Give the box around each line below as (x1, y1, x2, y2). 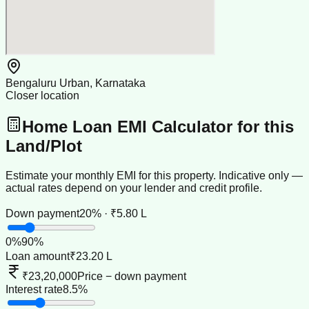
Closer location (6, 90, 79, 102)
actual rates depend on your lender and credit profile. (6, 181, 262, 194)
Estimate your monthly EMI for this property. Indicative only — (6, 169, 303, 181)
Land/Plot (6, 137, 82, 156)
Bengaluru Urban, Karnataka (6, 77, 146, 90)
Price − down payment (77, 270, 186, 282)
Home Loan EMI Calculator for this (22, 117, 294, 137)
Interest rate (6, 283, 63, 295)
